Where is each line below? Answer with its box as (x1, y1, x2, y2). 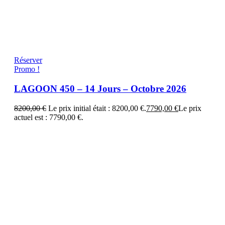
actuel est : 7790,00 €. (14, 113, 83, 122)
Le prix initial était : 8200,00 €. (48, 103, 146, 113)
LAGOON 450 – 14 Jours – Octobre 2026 (14, 83, 186, 94)
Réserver (14, 56, 42, 65)
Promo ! (14, 65, 40, 74)
